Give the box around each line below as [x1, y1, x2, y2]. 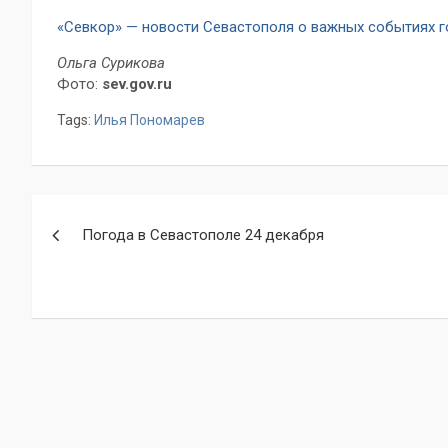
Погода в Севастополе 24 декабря [82, 226, 324, 245]
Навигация [31, 195, 192, 234]
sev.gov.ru [102, 75, 172, 94]
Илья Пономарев [94, 112, 205, 129]
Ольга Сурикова [57, 54, 165, 73]
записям [31, 277, 158, 316]
